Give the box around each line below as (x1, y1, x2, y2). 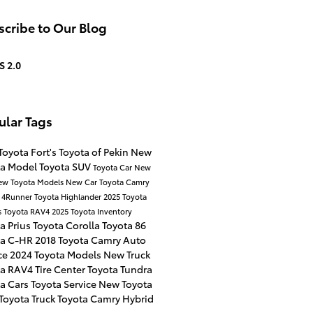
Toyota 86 (101, 218, 146, 233)
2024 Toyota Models (9, 247, 103, 262)
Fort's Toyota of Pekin (30, 145, 131, 159)
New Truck (103, 247, 150, 262)
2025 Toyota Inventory (51, 205, 132, 217)
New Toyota (98, 277, 152, 291)
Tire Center (34, 262, 87, 277)
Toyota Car (92, 161, 134, 173)
